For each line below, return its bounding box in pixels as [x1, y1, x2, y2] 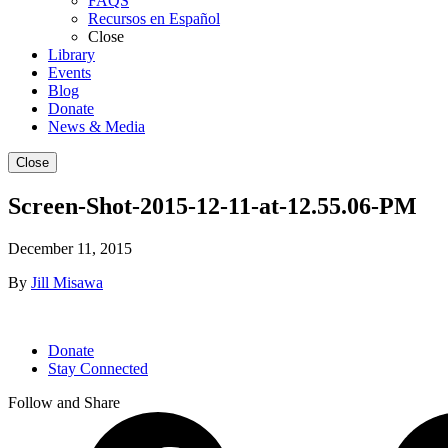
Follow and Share [8, 394, 120, 412]
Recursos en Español [88, 10, 220, 28]
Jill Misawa [31, 274, 103, 292]
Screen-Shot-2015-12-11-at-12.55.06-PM [8, 193, 417, 220]
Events [48, 64, 91, 82]
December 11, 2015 [8, 240, 132, 258]
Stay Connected [48, 360, 148, 378]
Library [48, 46, 95, 64]
